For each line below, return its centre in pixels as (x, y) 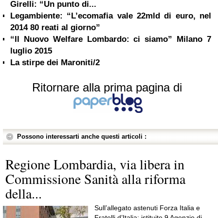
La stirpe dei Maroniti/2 (55, 63)
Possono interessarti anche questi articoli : (82, 136)
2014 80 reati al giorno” (55, 27)
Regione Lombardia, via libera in (95, 164)
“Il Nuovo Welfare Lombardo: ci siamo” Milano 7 (111, 39)
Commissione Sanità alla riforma (95, 179)
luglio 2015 (31, 51)
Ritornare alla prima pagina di (107, 87)
